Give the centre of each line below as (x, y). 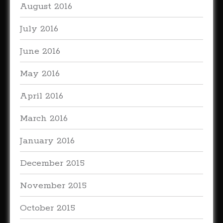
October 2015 (48, 208)
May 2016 (40, 74)
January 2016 (47, 141)
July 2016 (39, 29)
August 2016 (46, 6)
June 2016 (40, 51)
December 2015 (52, 163)
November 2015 (53, 186)
